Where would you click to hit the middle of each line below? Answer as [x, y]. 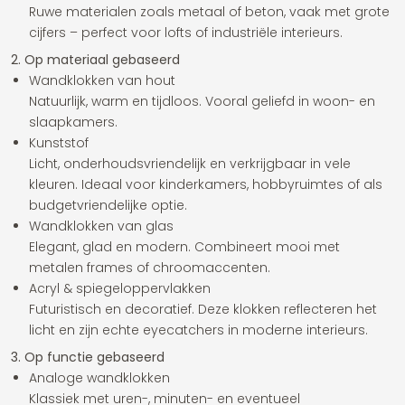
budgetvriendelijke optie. [108, 205]
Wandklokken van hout [102, 80]
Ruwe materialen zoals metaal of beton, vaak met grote [209, 12]
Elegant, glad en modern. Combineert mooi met [184, 247]
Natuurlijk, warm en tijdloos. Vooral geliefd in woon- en [202, 101]
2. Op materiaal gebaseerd [95, 60]
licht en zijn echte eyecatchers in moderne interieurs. [198, 330]
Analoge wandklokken [99, 378]
